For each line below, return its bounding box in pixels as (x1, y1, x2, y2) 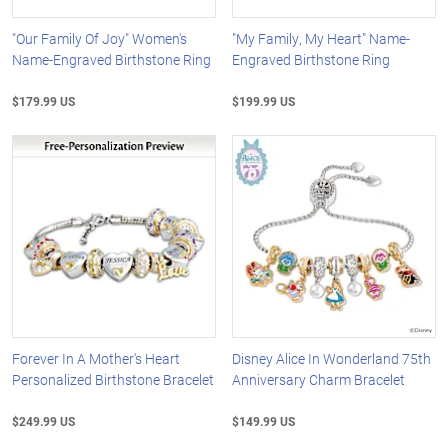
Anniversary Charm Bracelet (232, 370, 406, 390)
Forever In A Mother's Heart (12, 349, 180, 369)
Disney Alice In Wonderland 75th (232, 349, 432, 369)
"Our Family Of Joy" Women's (12, 28, 187, 48)
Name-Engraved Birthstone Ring (12, 49, 211, 69)
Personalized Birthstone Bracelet (12, 370, 214, 390)
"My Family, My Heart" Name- (232, 28, 411, 48)
